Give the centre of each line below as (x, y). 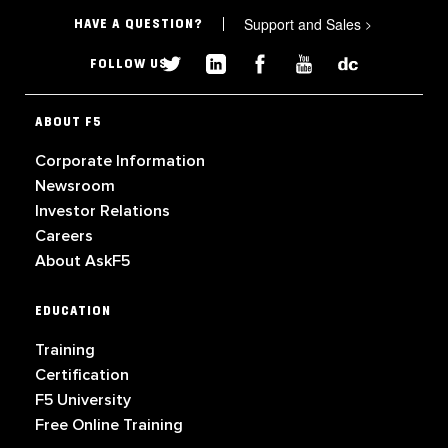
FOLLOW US (129, 64)
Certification (82, 375)
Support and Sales (305, 24)
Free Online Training (109, 425)
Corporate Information (120, 161)
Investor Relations (102, 211)
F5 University (83, 400)
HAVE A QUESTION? (139, 24)
